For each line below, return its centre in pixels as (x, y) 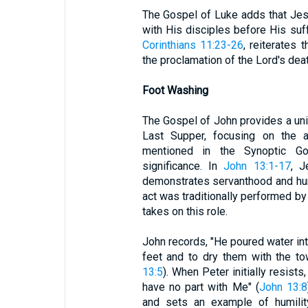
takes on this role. (185, 211)
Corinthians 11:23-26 (192, 45)
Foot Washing (175, 90)
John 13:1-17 (257, 166)
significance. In (183, 166)
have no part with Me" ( (201, 287)
